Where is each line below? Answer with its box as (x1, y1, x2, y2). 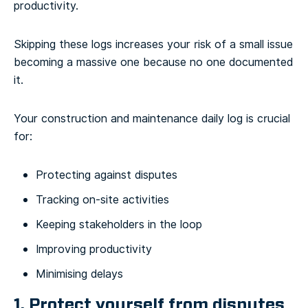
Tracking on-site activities (36, 191, 169, 208)
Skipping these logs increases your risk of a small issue (14, 36, 293, 52)
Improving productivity (36, 241, 152, 257)
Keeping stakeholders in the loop (36, 216, 202, 232)
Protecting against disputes (36, 166, 177, 183)
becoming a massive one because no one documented (14, 54, 293, 70)
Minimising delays (36, 265, 123, 282)
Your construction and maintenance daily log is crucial (14, 110, 290, 126)
